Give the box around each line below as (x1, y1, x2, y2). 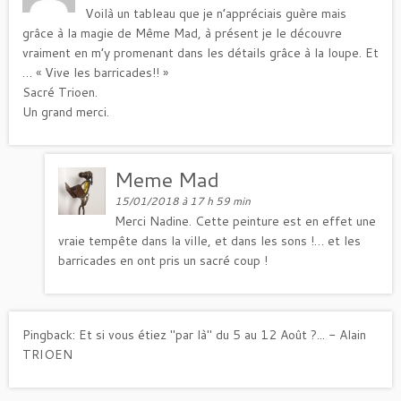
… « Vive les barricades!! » (22, 63, 168, 81)
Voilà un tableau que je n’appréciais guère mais (85, 4, 347, 22)
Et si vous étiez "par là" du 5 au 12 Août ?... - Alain (79, 325, 366, 344)
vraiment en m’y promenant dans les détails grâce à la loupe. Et (22, 43, 379, 62)
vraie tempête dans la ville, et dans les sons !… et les (58, 231, 361, 250)
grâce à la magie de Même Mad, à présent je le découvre (22, 23, 342, 42)
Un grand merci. (22, 102, 109, 121)
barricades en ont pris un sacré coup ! (58, 251, 268, 269)
